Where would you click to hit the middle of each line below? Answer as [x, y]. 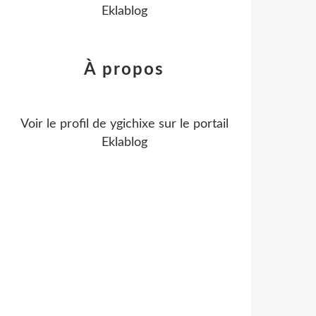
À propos [124, 70]
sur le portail [192, 124]
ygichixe [132, 124]
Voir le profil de [65, 124]
